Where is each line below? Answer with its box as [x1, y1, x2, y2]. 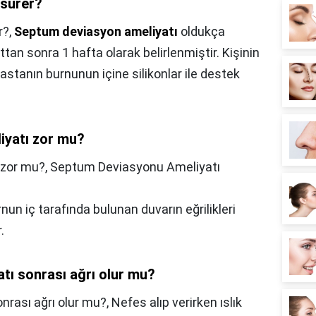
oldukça [178, 23, 225, 39]
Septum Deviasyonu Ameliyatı [50, 159, 220, 174]
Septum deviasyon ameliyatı [14, 23, 178, 39]
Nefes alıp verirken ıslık [111, 294, 242, 310]
